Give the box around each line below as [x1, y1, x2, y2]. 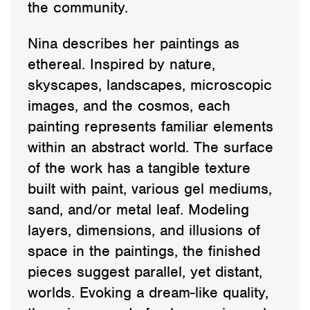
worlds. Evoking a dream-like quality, [28, 282, 268, 302]
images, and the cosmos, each [28, 95, 230, 115]
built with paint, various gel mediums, [28, 179, 272, 198]
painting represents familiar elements [28, 116, 273, 136]
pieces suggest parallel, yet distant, [28, 262, 262, 281]
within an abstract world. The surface [28, 137, 273, 156]
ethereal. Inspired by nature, [28, 54, 215, 73]
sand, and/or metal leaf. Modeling [28, 199, 249, 219]
